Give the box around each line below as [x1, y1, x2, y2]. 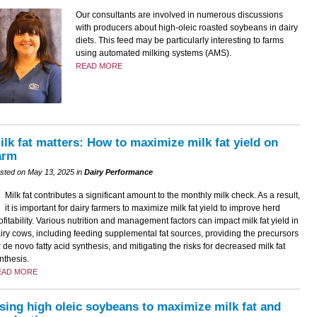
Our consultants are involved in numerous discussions [75, 10, 283, 21]
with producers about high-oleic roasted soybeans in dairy [75, 23, 298, 33]
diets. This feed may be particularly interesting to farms [75, 35, 284, 46]
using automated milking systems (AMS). [75, 48, 231, 59]
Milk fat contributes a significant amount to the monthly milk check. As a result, [4, 190, 300, 200]
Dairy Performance [83, 167, 153, 176]
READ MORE [75, 62, 122, 71]
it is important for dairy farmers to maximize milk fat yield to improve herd [4, 202, 280, 213]
